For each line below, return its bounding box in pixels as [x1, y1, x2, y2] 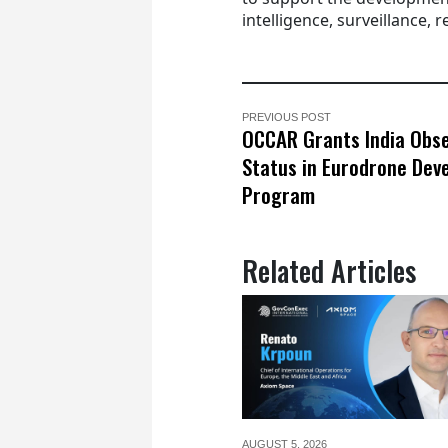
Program [242, 178, 315, 210]
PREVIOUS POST [242, 110, 331, 123]
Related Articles [242, 249, 416, 291]
